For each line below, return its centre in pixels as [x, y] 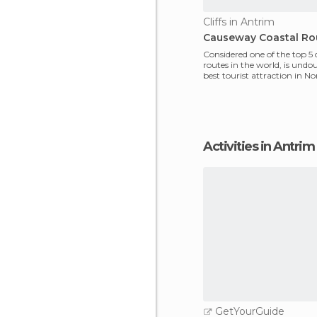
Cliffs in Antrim [239, 22]
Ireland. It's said [234, 86]
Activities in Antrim [263, 146]
